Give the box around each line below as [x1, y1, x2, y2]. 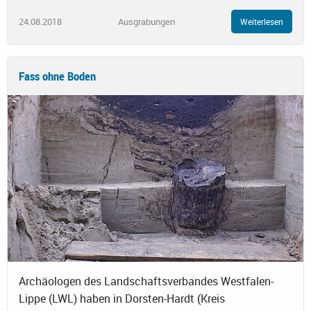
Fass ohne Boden [19, 68, 96, 85]
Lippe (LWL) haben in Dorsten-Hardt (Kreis [19, 291, 225, 307]
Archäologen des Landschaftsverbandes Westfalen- [19, 274, 274, 289]
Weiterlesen [240, 16, 283, 28]
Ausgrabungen [118, 15, 175, 28]
